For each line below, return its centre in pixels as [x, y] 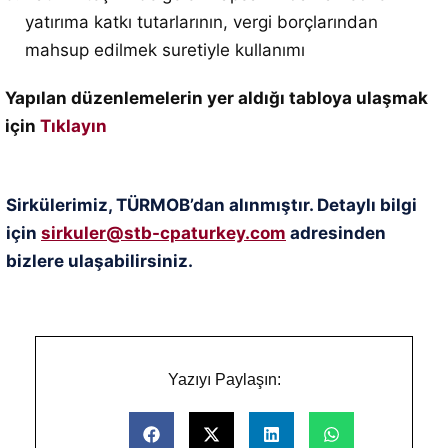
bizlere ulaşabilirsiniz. [101, 261]
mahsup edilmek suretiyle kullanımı [165, 50]
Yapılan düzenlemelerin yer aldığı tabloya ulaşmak [216, 98]
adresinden [336, 233]
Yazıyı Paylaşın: [224, 379]
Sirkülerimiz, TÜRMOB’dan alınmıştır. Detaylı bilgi [211, 205]
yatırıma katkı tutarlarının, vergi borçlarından [201, 22]
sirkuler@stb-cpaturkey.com [163, 233]
